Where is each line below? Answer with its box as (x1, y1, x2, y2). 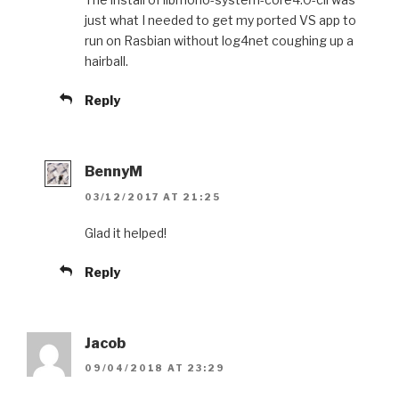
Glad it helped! (85, 224, 167, 240)
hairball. (85, 53, 128, 69)
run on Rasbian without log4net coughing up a (85, 33, 354, 49)
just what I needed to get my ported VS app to (85, 12, 356, 28)
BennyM (85, 163, 142, 181)
